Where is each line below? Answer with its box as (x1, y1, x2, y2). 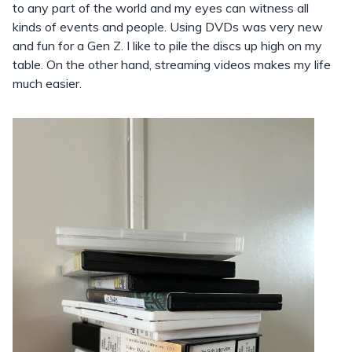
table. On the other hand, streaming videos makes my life (13, 56, 331, 72)
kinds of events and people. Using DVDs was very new (13, 18, 323, 35)
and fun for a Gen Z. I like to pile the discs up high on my (13, 37, 322, 53)
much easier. (13, 75, 82, 91)
